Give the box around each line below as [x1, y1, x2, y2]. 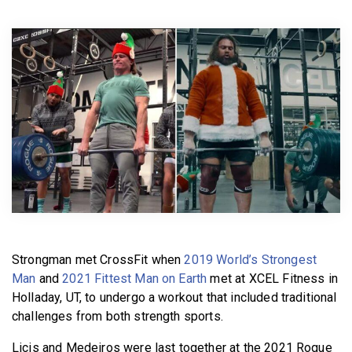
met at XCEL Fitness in [207, 270, 338, 286]
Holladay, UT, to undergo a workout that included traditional [12, 289, 337, 305]
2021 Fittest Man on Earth [62, 270, 207, 286]
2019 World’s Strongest [184, 251, 317, 267]
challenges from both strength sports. [12, 308, 223, 324]
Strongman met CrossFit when [12, 251, 185, 267]
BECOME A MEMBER [126, 7, 233, 19]
